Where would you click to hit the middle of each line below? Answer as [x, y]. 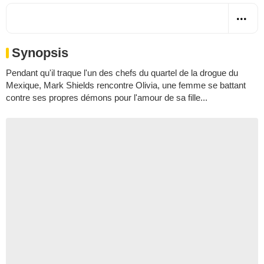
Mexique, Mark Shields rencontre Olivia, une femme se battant [126, 85]
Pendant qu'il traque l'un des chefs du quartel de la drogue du [122, 72]
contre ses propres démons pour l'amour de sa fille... [107, 97]
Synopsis [40, 52]
